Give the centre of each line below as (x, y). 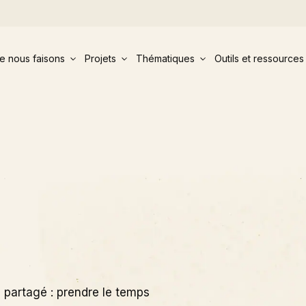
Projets (100, 59)
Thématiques (165, 59)
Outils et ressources (259, 59)
